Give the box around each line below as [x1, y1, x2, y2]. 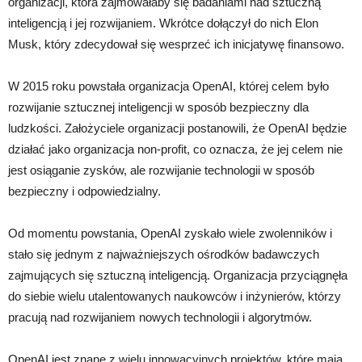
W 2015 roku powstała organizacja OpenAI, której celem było [8, 78, 329, 93]
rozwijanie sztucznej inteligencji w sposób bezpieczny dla [8, 99, 309, 114]
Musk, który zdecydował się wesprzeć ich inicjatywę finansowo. [8, 36, 344, 51]
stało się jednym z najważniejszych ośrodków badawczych [8, 246, 319, 261]
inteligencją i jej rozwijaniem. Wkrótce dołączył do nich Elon [8, 15, 318, 30]
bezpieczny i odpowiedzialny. [8, 183, 161, 198]
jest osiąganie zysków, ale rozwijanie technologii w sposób [8, 162, 314, 177]
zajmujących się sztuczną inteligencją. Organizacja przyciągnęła [8, 267, 347, 282]
